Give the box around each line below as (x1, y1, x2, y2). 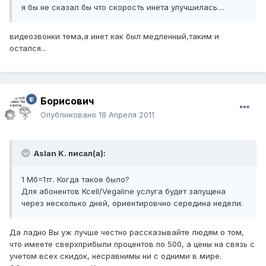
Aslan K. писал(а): (32, 148, 106, 159)
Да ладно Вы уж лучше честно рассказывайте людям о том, (9, 227, 244, 237)
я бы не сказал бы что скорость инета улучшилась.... (21, 2, 224, 12)
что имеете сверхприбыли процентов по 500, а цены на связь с (9, 239, 255, 249)
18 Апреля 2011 (99, 110, 154, 120)
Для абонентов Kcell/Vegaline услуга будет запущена (21, 186, 226, 197)
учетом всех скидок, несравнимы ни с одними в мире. (9, 251, 221, 261)
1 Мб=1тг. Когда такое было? (21, 175, 129, 185)
